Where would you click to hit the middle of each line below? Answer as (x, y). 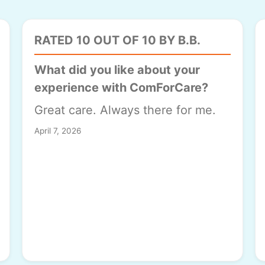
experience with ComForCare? (122, 88)
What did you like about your (117, 70)
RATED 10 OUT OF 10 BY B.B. (118, 41)
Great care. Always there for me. (125, 110)
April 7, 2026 (58, 131)
